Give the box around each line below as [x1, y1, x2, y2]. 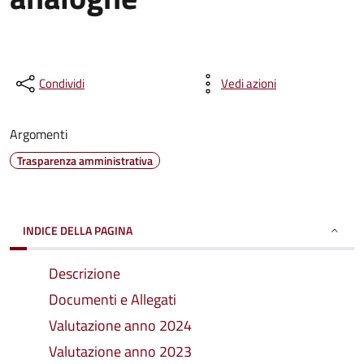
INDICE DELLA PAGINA [23, 222, 132, 239]
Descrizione [49, 262, 120, 284]
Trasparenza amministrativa [17, 152, 153, 169]
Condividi [39, 74, 84, 93]
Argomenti [10, 124, 68, 144]
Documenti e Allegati [49, 288, 176, 310]
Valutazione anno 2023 [49, 340, 192, 362]
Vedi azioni [221, 74, 276, 93]
